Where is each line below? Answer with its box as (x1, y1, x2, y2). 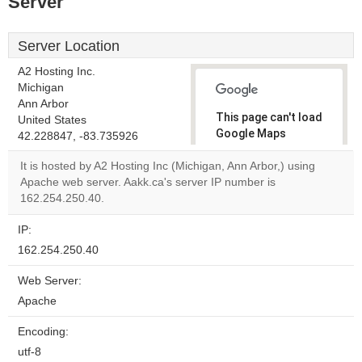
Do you (227, 179, 258, 190)
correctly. (216, 143, 268, 156)
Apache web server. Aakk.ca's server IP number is (20, 176, 276, 188)
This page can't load (216, 111, 322, 124)
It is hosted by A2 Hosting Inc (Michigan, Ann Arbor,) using (20, 160, 315, 172)
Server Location (18, 38, 120, 54)
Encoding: (18, 326, 69, 338)
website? (227, 206, 269, 217)
